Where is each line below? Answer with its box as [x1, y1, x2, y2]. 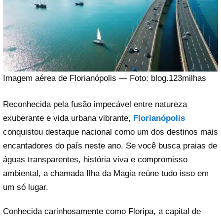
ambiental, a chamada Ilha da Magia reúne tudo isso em [3, 169, 209, 178]
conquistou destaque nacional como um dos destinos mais [3, 127, 218, 137]
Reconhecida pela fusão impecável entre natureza [3, 100, 187, 109]
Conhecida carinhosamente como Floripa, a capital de [3, 207, 201, 217]
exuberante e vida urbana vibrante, [3, 113, 133, 123]
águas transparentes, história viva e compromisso [3, 155, 187, 164]
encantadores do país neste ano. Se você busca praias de [3, 141, 217, 150]
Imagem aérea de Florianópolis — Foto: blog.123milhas [3, 73, 206, 83]
